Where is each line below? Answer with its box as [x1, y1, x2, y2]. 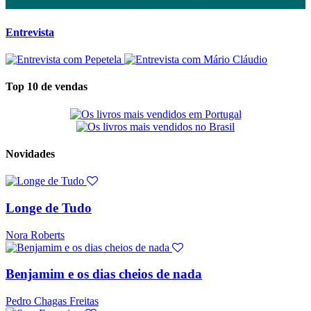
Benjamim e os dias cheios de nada [6, 267, 202, 282]
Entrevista [6, 26, 54, 38]
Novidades [6, 148, 55, 160]
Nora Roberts [6, 228, 65, 241]
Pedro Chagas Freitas [6, 295, 99, 308]
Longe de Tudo [6, 200, 92, 215]
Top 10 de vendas [6, 81, 87, 93]
